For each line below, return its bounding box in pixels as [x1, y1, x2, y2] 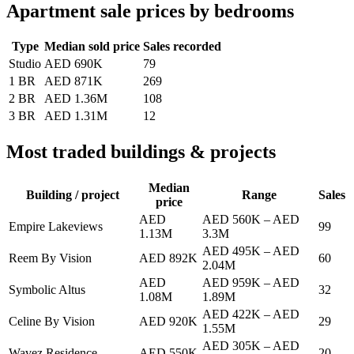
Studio [9, 57, 41, 71]
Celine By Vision [9, 314, 95, 329]
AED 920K [139, 314, 198, 329]
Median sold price [44, 40, 140, 54]
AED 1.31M [44, 109, 107, 123]
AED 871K [44, 74, 103, 88]
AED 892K [139, 251, 198, 265]
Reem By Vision [9, 251, 92, 265]
